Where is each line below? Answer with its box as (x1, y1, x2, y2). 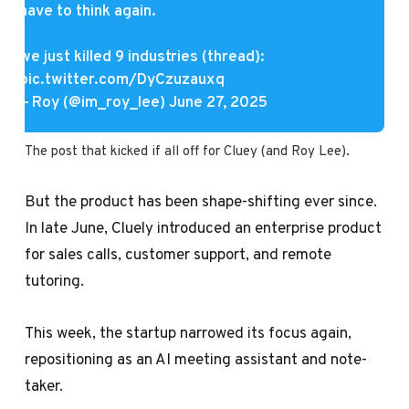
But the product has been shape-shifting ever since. (25, 189, 378, 214)
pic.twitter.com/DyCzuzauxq (18, 66, 225, 90)
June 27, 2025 (168, 89, 267, 113)
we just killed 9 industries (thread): (18, 43, 265, 68)
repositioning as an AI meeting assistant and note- (25, 347, 368, 372)
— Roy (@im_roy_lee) (18, 89, 169, 113)
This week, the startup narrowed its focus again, (25, 320, 352, 345)
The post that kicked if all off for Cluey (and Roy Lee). (25, 140, 351, 161)
